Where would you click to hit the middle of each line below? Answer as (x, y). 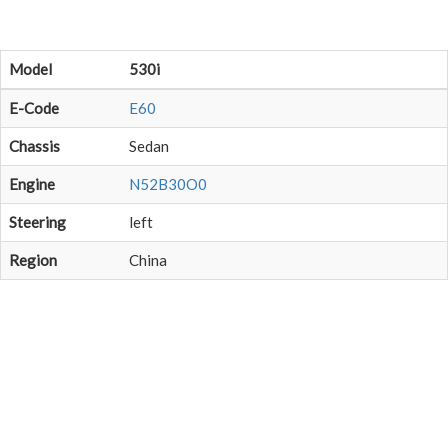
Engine (32, 184)
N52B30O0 (168, 184)
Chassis (34, 146)
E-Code (34, 108)
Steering (37, 222)
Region (33, 260)
